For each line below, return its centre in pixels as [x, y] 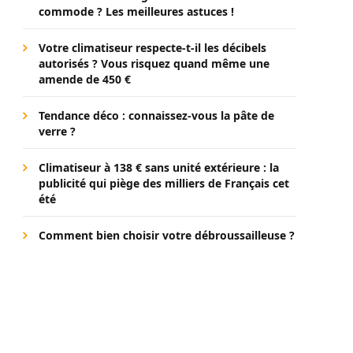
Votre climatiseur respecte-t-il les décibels [152, 48]
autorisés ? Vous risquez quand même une [154, 63]
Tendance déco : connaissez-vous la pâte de [156, 115]
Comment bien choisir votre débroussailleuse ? [167, 235]
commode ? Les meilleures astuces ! [136, 11]
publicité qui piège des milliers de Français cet [164, 183]
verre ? [57, 131]
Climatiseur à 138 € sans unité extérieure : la [159, 167]
